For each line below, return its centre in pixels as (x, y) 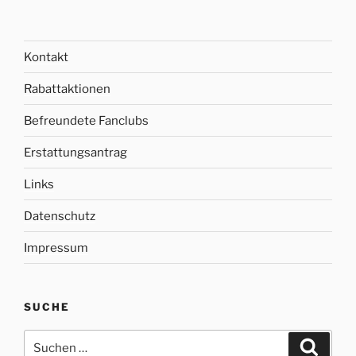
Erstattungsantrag (75, 152)
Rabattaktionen (67, 89)
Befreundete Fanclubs (86, 120)
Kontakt (46, 57)
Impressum (56, 248)
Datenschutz (60, 216)
